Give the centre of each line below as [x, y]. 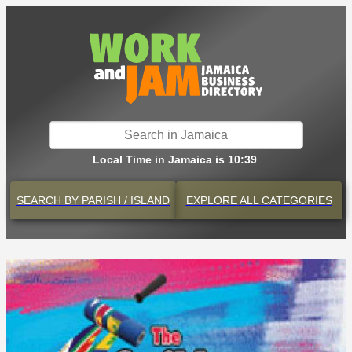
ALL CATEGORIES [284, 200]
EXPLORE [211, 200]
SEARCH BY [48, 200]
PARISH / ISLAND [124, 200]
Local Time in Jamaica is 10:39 [174, 159]
